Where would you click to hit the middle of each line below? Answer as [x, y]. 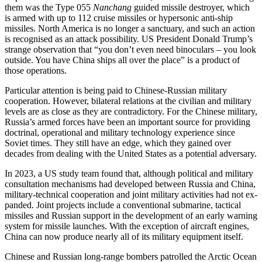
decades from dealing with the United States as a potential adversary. [131, 154]
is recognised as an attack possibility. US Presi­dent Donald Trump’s [129, 39]
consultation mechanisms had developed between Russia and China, [130, 184]
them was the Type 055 [49, 8]
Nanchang [112, 8]
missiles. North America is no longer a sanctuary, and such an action [130, 29]
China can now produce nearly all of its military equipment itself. [124, 237]
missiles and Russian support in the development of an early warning [131, 216]
